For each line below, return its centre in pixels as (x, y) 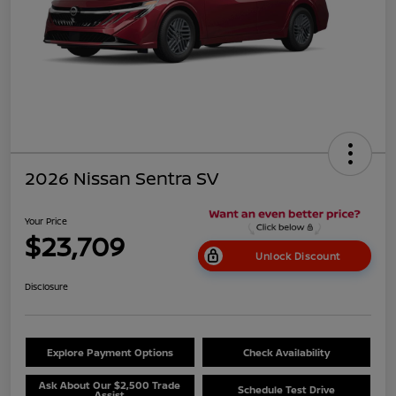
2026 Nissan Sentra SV (122, 179)
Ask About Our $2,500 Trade (110, 385)
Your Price (46, 221)
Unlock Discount (298, 256)
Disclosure (46, 287)
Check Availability (286, 353)
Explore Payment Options (110, 353)
